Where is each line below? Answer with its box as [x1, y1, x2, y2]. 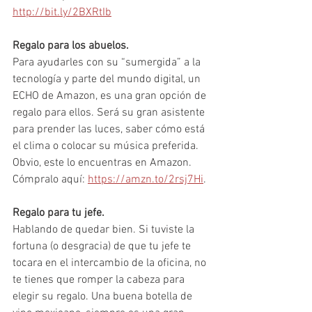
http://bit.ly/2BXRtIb [13, 6, 111, 19]
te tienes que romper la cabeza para [13, 273, 187, 287]
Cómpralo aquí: [13, 173, 88, 187]
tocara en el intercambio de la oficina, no [13, 256, 209, 270]
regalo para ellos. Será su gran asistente [13, 106, 208, 120]
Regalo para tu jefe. [13, 206, 104, 220]
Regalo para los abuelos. [13, 39, 132, 53]
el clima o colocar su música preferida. [13, 139, 201, 153]
